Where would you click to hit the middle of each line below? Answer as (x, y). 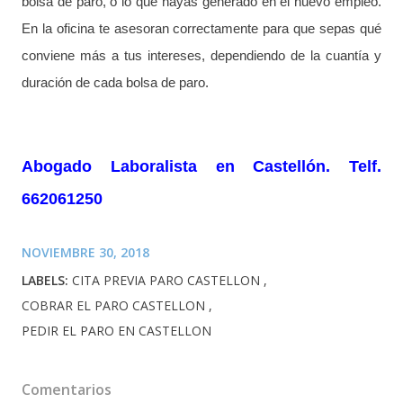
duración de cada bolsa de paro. (115, 82)
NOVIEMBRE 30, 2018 (85, 252)
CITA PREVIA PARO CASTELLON (168, 280)
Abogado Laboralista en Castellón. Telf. (201, 166)
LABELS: (45, 280)
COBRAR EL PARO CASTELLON (115, 305)
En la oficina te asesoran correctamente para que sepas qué (201, 28)
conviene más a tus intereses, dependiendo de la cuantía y (201, 55)
